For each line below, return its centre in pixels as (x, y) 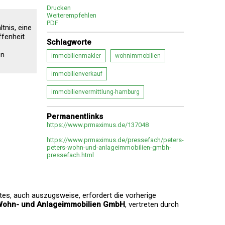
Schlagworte (69, 42)
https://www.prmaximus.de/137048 (98, 125)
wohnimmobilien (138, 56)
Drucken (59, 8)
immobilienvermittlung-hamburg (95, 92)
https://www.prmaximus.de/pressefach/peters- (115, 140)
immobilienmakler (76, 56)
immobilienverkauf (77, 74)
